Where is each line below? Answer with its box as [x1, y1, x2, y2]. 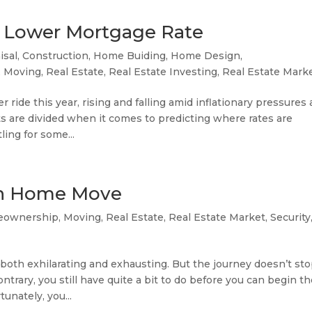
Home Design [171, 49, 241, 62]
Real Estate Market [169, 211, 266, 224]
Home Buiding [93, 49, 166, 62]
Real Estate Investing [109, 65, 218, 78]
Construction [22, 49, 89, 62]
